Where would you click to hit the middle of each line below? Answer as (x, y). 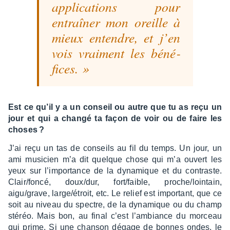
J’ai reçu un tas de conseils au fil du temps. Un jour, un (115, 148)
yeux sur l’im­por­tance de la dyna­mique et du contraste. (115, 171)
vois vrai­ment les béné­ (116, 53)
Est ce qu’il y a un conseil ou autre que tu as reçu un (115, 107)
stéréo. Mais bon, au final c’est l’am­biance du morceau (115, 216)
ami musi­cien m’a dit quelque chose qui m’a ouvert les (115, 160)
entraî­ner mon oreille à (116, 22)
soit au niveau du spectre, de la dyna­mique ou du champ (115, 205)
